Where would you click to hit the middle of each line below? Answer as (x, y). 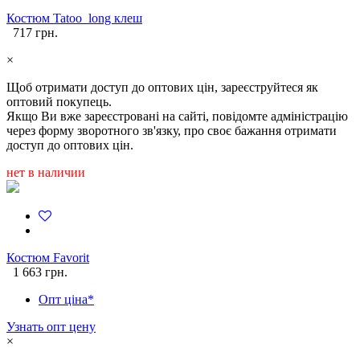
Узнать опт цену (51, 327)
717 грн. (35, 33)
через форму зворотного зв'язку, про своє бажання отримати (172, 131)
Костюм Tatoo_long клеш (74, 18)
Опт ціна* (66, 300)
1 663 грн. (40, 272)
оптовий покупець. (59, 102)
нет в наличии (46, 173)
